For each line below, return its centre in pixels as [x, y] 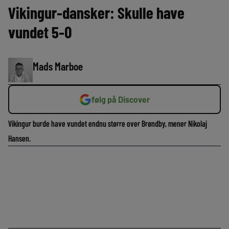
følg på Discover [121, 99]
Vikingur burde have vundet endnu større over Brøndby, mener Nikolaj [108, 123]
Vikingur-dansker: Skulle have [96, 12]
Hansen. [19, 138]
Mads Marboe [58, 66]
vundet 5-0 [40, 32]
